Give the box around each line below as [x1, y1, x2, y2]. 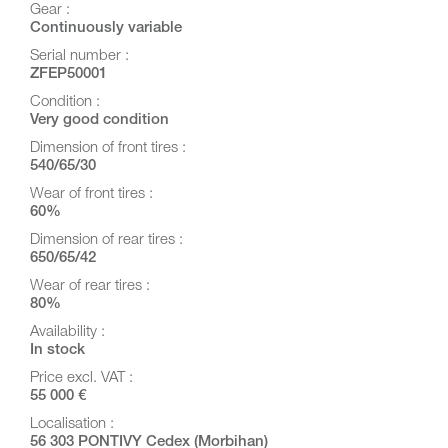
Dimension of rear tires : [30, 233, 183, 248]
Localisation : [30, 417, 114, 432]
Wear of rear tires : [30, 279, 150, 294]
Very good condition [30, 113, 169, 128]
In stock [30, 343, 85, 358]
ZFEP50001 [30, 67, 107, 82]
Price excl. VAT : [30, 371, 133, 386]
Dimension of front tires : [30, 141, 186, 156]
